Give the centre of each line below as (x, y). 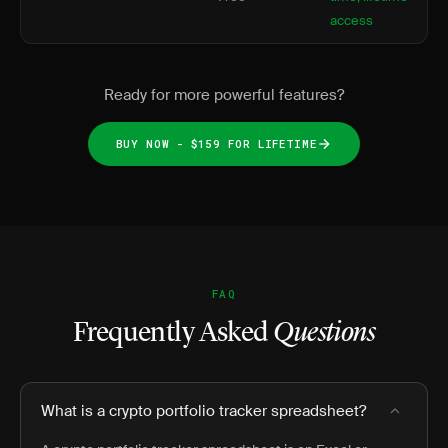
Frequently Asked (173, 334)
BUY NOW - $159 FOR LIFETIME (216, 143)
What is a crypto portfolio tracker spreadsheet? (203, 410)
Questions (324, 334)
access (351, 20)
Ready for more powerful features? (224, 95)
